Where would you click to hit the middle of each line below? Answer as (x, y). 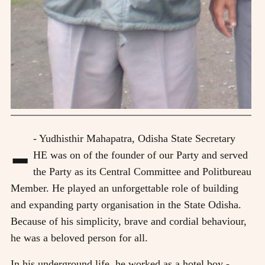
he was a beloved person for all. (79, 238)
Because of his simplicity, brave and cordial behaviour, (129, 222)
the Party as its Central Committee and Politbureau (142, 172)
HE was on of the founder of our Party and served (140, 155)
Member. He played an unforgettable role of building (125, 188)
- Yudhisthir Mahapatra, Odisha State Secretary (134, 139)
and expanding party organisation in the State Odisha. (126, 205)
